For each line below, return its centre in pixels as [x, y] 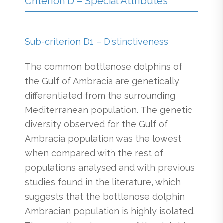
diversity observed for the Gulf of [96, 124]
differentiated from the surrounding [100, 95]
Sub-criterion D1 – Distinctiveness [97, 42]
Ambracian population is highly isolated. [110, 211]
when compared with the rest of [94, 153]
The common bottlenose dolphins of [104, 66]
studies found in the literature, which [103, 182]
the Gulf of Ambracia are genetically [102, 81]
